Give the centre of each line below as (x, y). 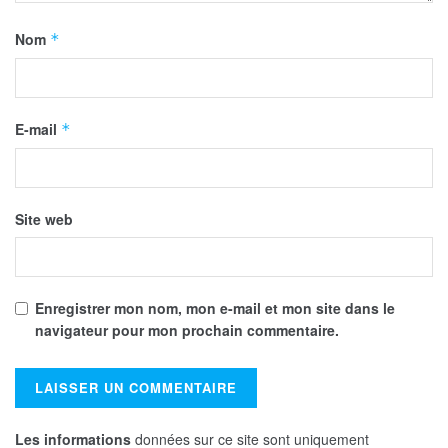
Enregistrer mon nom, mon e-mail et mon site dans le (215, 308)
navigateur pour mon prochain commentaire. (187, 330)
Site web (44, 219)
